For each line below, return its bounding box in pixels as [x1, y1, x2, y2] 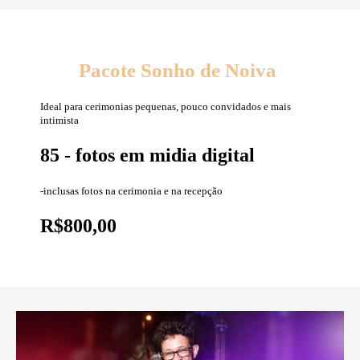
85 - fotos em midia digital [40, 145, 255, 166]
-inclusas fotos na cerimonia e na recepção [40, 185, 223, 198]
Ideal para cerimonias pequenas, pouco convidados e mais [40, 100, 291, 113]
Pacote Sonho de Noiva [79, 59, 281, 82]
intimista [40, 114, 79, 127]
